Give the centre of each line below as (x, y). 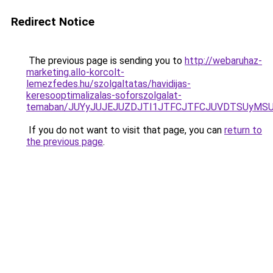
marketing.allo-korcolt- (75, 72)
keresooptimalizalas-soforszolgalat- (104, 95)
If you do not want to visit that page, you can (125, 130)
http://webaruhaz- (223, 61)
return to (243, 130)
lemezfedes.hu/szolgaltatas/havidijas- (108, 84)
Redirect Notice (53, 22)
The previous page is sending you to (105, 61)
